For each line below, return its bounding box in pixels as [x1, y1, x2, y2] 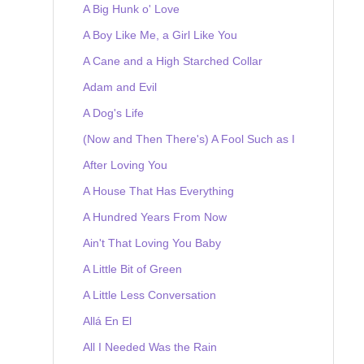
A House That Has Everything [83, 184, 234, 197]
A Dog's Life [83, 106, 144, 119]
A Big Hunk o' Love [83, 2, 180, 15]
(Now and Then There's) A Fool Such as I [83, 132, 295, 145]
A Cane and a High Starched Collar [83, 54, 262, 67]
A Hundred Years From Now [83, 210, 227, 223]
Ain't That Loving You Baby [83, 236, 221, 249]
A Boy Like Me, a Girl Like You [83, 28, 237, 41]
